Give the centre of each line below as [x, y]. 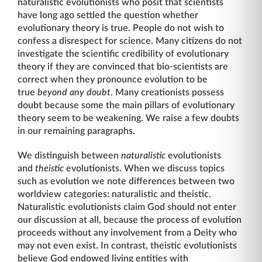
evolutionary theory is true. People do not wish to [121, 28]
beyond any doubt [74, 92]
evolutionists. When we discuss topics [144, 168]
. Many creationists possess [167, 92]
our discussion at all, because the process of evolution [130, 220]
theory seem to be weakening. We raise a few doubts [128, 118]
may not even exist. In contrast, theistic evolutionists [127, 246]
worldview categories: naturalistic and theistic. [114, 194]
